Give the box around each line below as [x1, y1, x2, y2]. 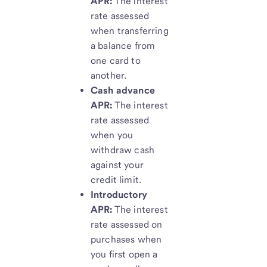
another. [91, 70, 127, 82]
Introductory [91, 189, 147, 201]
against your [91, 159, 144, 171]
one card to [91, 55, 141, 67]
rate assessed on [91, 219, 163, 231]
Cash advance [91, 85, 155, 97]
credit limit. [91, 174, 142, 186]
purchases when [91, 234, 162, 246]
